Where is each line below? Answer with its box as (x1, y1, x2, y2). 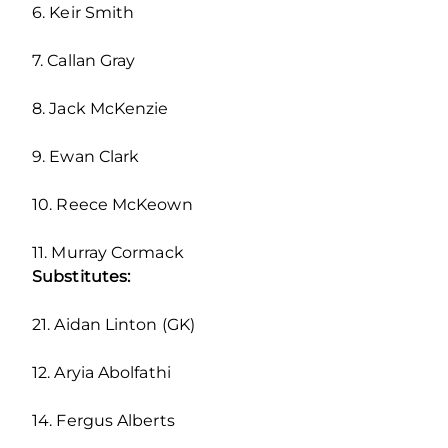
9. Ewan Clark (32, 146, 140, 166)
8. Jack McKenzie (32, 98, 169, 118)
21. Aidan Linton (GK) (32, 314, 196, 334)
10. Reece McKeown (32, 194, 193, 214)
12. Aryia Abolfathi (32, 362, 171, 382)
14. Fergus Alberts (32, 410, 175, 430)
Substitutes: (32, 266, 131, 286)
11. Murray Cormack (32, 242, 184, 262)
